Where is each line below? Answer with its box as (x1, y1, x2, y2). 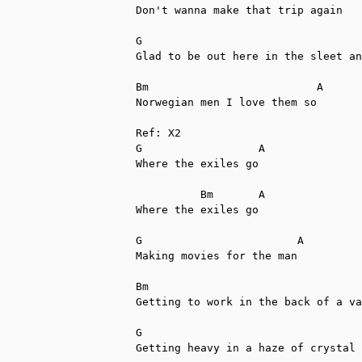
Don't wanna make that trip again (136, 3, 343, 16)
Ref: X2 (136, 126, 181, 139)
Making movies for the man (136, 249, 297, 262)
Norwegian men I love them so (136, 95, 317, 108)
